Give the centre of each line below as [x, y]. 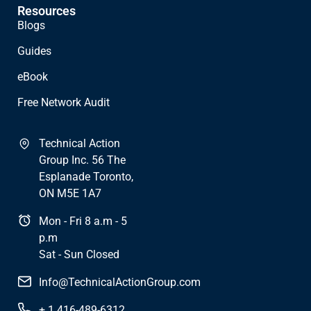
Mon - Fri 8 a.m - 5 [83, 221]
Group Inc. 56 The [83, 160]
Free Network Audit [64, 103]
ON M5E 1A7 [70, 194]
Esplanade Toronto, [86, 177]
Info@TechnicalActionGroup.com [120, 283]
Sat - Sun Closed [79, 255]
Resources [47, 11]
